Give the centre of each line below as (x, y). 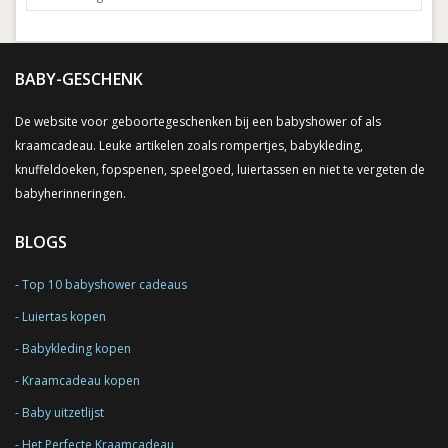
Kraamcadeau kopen (81, 380)
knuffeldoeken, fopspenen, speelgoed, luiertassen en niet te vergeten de (220, 169)
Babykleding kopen (76, 348)
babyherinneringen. (70, 193)
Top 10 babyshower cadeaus (104, 284)
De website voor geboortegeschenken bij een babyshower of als (198, 121)
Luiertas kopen (64, 316)
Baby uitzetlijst (63, 412)
